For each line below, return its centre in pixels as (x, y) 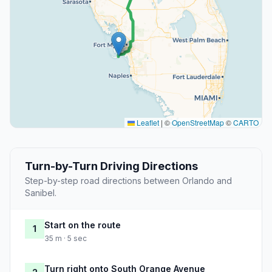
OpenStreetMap (198, 123)
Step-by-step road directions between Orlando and (128, 181)
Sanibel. (41, 193)
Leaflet (147, 123)
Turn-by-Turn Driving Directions (111, 166)
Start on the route (83, 225)
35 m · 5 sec (66, 239)
